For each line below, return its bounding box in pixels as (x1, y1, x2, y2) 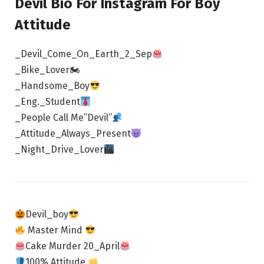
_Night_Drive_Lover (15, 144, 104, 156)
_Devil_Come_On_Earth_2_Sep (15, 48, 152, 60)
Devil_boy (25, 209, 69, 220)
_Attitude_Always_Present (15, 128, 131, 140)
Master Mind (25, 225, 85, 236)
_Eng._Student (15, 96, 80, 108)
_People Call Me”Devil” (15, 112, 112, 124)
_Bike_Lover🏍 (15, 64, 80, 76)
